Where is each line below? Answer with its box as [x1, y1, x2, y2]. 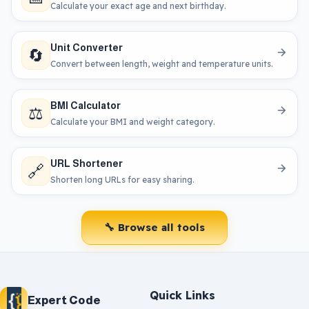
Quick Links [150, 288, 215, 302]
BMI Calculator [50, 99, 121, 111]
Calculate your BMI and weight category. [50, 116, 215, 127]
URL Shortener [50, 157, 123, 169]
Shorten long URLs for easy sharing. [50, 174, 195, 185]
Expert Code [28, 295, 101, 307]
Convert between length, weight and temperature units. [50, 58, 273, 69]
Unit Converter [50, 41, 123, 53]
